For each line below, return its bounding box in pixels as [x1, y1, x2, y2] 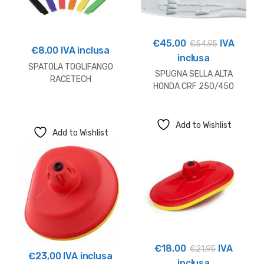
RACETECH [49, 74, 91, 84]
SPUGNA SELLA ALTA [154, 69, 233, 80]
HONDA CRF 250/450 [153, 81, 234, 92]
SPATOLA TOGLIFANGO [28, 61, 113, 72]
